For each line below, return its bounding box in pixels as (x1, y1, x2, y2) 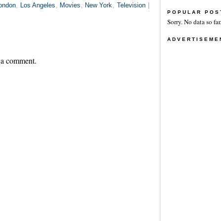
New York (85, 1, 112, 9)
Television (116, 1, 146, 9)
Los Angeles (20, 1, 55, 9)
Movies (60, 1, 81, 9)
